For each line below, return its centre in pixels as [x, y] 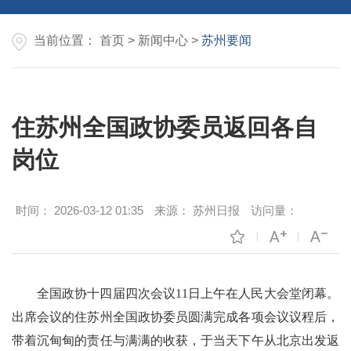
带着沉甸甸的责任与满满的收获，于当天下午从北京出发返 [175, 341]
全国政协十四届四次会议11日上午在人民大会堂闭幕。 [188, 294]
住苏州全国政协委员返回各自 [165, 128]
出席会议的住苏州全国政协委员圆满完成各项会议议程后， [175, 317]
